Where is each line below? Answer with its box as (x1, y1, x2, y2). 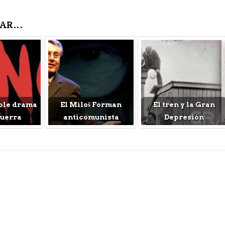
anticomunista (63, 113, 119, 122)
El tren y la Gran (153, 100, 215, 109)
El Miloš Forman (60, 100, 122, 109)
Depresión (164, 113, 204, 122)
